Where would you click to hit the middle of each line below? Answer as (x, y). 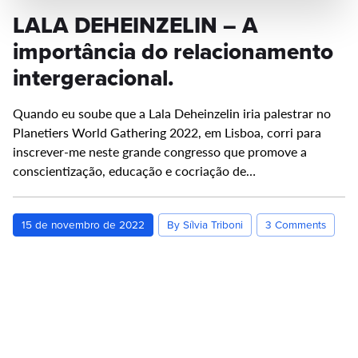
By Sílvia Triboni (205, 225)
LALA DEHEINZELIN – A (135, 25)
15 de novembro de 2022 (83, 225)
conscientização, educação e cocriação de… (134, 171)
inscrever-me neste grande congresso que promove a (160, 151)
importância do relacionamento (173, 52)
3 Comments (296, 225)
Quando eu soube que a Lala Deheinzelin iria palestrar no (172, 113)
